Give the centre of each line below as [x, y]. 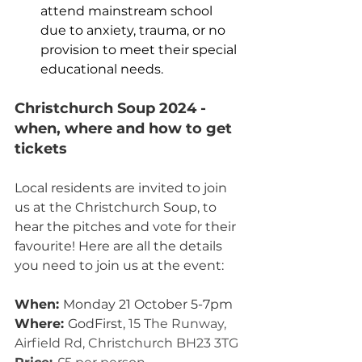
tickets [41, 149]
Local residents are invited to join [122, 188]
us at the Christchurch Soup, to [117, 207]
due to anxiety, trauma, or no [135, 30]
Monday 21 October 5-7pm [148, 304]
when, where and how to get [125, 128]
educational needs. [103, 69]
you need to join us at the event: [119, 265]
